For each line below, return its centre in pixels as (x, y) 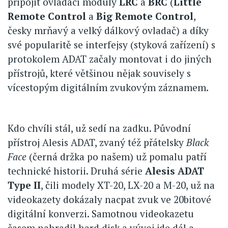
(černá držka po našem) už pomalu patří (117, 156)
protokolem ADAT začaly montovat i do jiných (110, 59)
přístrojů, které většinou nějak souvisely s (99, 73)
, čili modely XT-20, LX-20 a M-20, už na (128, 185)
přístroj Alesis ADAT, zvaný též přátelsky (97, 142)
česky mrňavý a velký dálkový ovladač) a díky (108, 30)
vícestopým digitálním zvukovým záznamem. (108, 87)
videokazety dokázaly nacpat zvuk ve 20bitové (109, 199)
